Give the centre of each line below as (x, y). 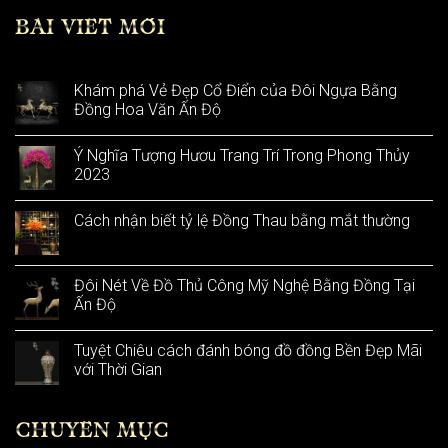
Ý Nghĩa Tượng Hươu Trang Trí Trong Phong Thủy (242, 155)
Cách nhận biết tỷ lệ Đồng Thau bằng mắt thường (242, 220)
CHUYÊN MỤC (92, 431)
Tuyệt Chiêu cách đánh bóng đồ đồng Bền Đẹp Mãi (248, 350)
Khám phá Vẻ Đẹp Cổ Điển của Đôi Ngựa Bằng (235, 90)
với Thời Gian (118, 369)
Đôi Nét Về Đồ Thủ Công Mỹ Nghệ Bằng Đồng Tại (244, 285)
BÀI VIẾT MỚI (90, 28)
